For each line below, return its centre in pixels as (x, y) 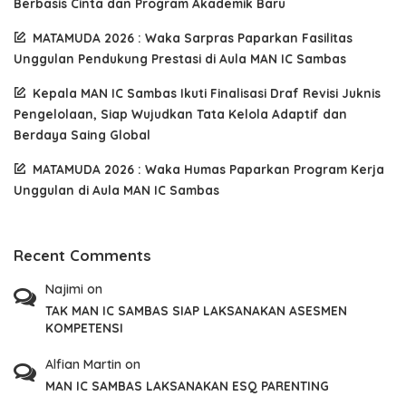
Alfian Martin (83, 364)
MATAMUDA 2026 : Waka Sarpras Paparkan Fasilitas (193, 37)
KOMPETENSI (84, 327)
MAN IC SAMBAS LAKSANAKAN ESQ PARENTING (187, 385)
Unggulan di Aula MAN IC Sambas (116, 189)
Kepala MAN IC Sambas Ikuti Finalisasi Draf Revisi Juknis (207, 92)
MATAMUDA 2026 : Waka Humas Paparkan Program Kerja (208, 169)
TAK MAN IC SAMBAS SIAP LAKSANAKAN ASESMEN (196, 310)
